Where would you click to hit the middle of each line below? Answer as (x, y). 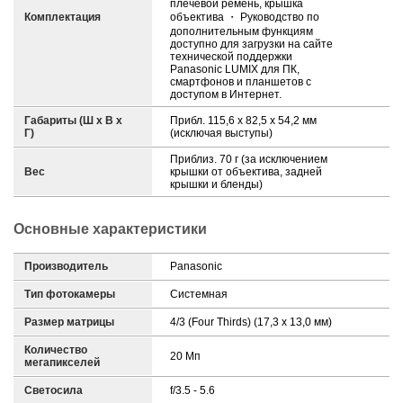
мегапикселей (62, 363)
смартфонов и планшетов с (241, 82)
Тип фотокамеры (70, 294)
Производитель (66, 266)
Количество (56, 350)
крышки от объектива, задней (246, 172)
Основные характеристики (110, 229)
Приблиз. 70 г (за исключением (249, 159)
